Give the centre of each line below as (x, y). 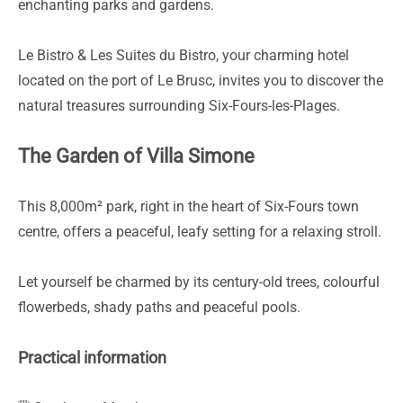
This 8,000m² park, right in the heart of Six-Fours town (188, 206)
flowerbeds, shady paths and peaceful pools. (159, 307)
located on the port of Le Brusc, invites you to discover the (201, 81)
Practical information (92, 358)
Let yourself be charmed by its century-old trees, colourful (199, 282)
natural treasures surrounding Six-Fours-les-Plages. (179, 106)
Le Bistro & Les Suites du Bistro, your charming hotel (184, 55)
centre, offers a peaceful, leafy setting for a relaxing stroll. (200, 232)
